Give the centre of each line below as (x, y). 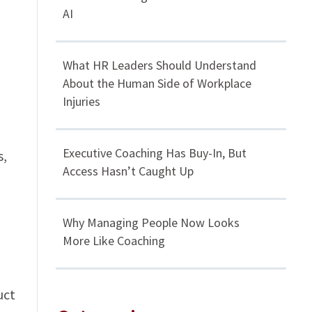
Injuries (82, 102)
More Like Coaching (114, 241)
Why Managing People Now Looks (151, 223)
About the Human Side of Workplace (157, 84)
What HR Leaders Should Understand (160, 65)
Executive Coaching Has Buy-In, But (155, 153)
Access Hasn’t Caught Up (128, 171)
